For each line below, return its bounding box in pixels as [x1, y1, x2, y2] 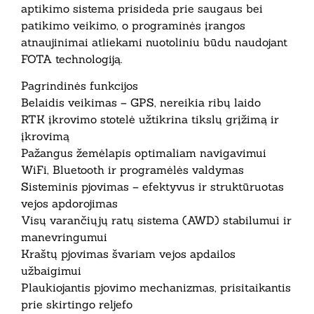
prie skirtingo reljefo [21, 297, 132, 312]
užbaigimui [21, 264, 81, 278]
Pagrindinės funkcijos [21, 78, 138, 93]
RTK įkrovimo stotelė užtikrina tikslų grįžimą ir [21, 112, 279, 127]
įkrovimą [21, 129, 69, 144]
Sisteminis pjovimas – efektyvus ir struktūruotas [21, 179, 284, 194]
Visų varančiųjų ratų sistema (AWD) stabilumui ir [21, 213, 292, 228]
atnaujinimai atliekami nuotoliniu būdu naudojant [21, 34, 287, 49]
